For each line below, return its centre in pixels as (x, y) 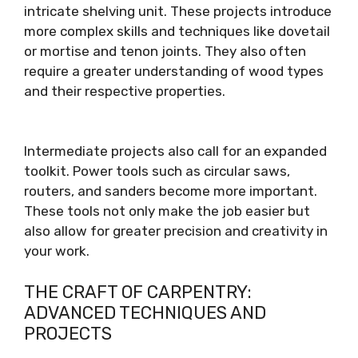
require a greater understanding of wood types (174, 71)
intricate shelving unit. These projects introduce (178, 11)
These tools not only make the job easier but (167, 211)
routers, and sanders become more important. (171, 191)
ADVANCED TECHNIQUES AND (145, 312)
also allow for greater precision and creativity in (176, 231)
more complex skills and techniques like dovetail (177, 31)
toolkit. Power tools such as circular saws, (157, 171)
